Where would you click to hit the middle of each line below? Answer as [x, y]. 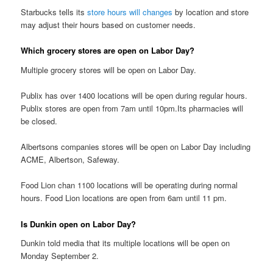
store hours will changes [130, 12]
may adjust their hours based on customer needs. [108, 25]
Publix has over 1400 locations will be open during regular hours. [134, 96]
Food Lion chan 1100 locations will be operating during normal [129, 185]
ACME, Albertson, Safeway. [70, 160]
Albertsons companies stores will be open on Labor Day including [136, 147]
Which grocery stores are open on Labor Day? [108, 51]
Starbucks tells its [54, 12]
